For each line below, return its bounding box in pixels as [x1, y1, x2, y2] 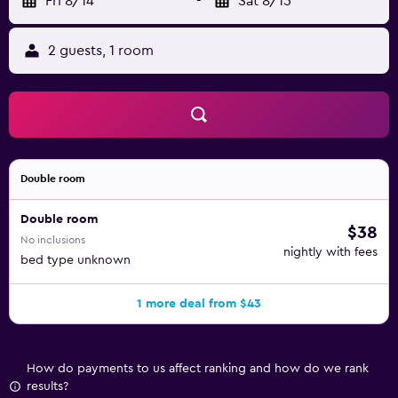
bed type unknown [20, 254, 131, 267]
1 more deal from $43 [137, 298, 261, 310]
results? [27, 380, 68, 393]
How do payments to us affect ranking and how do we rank [27, 362, 369, 375]
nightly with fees [283, 246, 378, 259]
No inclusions [20, 235, 85, 245]
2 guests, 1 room [48, 44, 154, 58]
